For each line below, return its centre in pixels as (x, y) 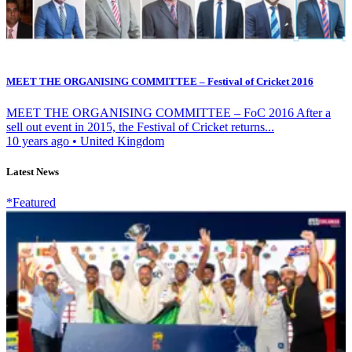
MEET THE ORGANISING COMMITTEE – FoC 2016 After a (169, 112)
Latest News (33, 171)
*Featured (31, 202)
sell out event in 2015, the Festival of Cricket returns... (140, 126)
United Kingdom (121, 141)
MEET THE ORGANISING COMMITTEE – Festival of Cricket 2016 (160, 82)
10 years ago (39, 141)
